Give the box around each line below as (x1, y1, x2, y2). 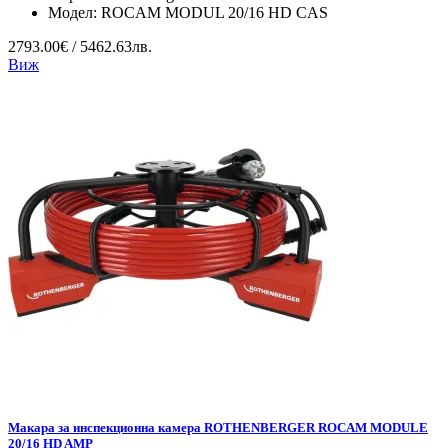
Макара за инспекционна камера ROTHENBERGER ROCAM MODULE (8, 420, 428, 436)
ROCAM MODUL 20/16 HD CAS (101, 4, 328, 22)
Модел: (48, 4, 101, 22)
